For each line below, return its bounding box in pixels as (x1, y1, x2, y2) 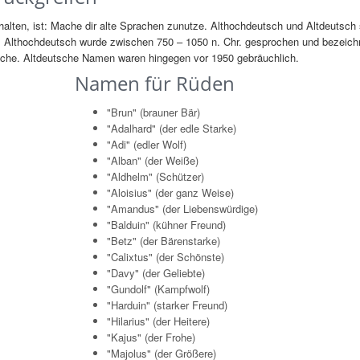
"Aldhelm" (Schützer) (106, 169, 204, 184)
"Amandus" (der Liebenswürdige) (106, 201, 258, 216)
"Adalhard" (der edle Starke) (106, 121, 236, 136)
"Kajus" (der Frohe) (106, 329, 195, 345)
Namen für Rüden (74, 70, 235, 96)
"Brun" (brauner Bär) (106, 104, 200, 120)
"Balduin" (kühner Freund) (106, 217, 226, 232)
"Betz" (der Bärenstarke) (106, 233, 220, 248)
